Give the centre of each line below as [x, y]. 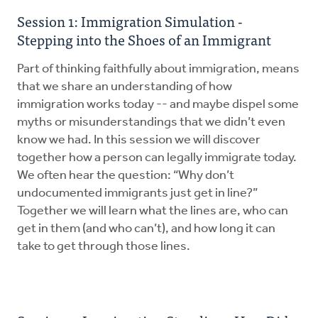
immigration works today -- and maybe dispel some [158, 104]
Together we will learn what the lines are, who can [153, 211]
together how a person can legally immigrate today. [157, 158]
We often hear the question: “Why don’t [126, 175]
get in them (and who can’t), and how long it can [146, 229]
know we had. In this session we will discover [139, 140]
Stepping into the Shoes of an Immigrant [144, 39]
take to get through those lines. [104, 246]
